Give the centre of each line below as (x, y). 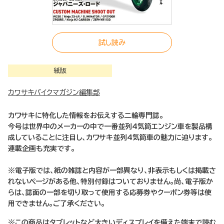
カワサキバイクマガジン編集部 (54, 93)
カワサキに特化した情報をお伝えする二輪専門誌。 (86, 116)
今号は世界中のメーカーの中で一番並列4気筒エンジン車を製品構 (110, 127)
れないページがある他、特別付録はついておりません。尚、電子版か (110, 182)
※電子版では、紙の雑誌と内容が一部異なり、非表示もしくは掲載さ (112, 171)
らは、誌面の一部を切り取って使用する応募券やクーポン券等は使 (110, 193)
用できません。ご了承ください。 (56, 204)
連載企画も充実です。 (41, 149)
